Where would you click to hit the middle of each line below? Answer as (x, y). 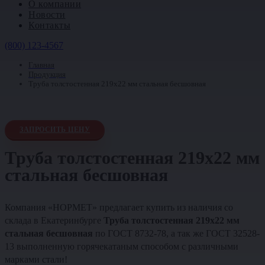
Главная (41, 65)
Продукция (47, 74)
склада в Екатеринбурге (54, 220)
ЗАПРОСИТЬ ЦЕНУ (55, 130)
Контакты (49, 25)
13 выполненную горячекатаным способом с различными (122, 246)
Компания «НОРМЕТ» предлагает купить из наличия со (119, 207)
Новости (47, 14)
